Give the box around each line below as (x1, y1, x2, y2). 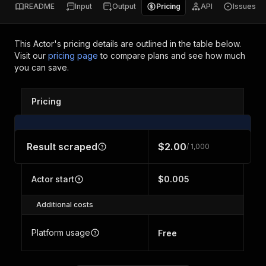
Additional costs (36, 200, 93, 209)
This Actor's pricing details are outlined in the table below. (14, 39, 241, 49)
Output (112, 2, 136, 11)
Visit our (14, 50, 48, 61)
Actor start (31, 174, 74, 184)
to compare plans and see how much (98, 50, 245, 61)
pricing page (48, 50, 98, 61)
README (24, 2, 55, 11)
